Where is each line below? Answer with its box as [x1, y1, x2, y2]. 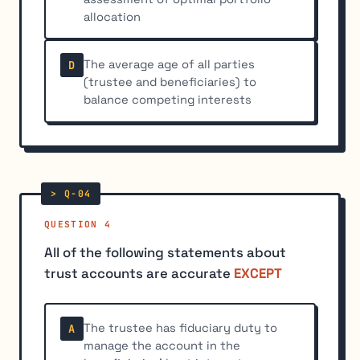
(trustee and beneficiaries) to [84, 75, 257, 90]
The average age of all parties [84, 57, 256, 72]
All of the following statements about [44, 243, 286, 262]
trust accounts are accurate [44, 264, 234, 283]
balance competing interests [84, 92, 252, 108]
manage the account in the [84, 338, 241, 354]
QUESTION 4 [44, 218, 112, 230]
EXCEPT [234, 264, 282, 283]
